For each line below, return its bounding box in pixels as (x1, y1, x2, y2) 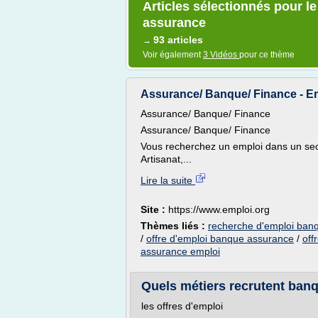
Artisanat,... (141, 153, 192, 165)
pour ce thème (239, 50, 295, 60)
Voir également (143, 50, 203, 60)
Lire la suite (141, 175, 195, 186)
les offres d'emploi (141, 300, 223, 312)
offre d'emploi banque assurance (146, 233, 294, 244)
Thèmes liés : (141, 220, 208, 231)
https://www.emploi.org (168, 204, 270, 215)
